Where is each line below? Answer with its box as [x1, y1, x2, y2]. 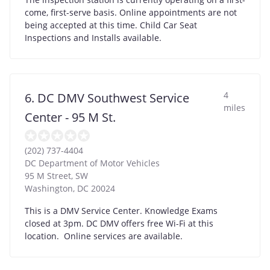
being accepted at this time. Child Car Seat [25, 19, 197, 31]
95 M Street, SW [25, 170, 88, 182]
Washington [25, 183, 73, 195]
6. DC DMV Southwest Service [25, 90, 189, 107]
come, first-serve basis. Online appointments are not [25, 7, 237, 19]
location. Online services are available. [25, 230, 192, 242]
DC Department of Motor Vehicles [25, 157, 160, 169]
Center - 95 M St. [25, 109, 116, 126]
